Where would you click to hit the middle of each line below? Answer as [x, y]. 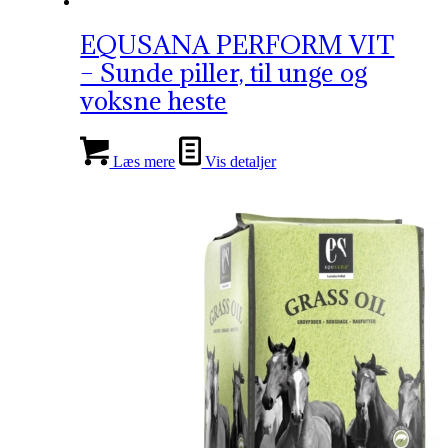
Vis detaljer [239, 161]
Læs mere [142, 161]
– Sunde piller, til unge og [224, 72]
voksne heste [154, 100]
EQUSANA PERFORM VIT [237, 44]
